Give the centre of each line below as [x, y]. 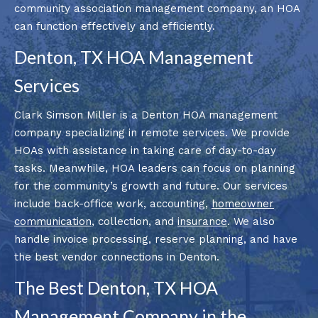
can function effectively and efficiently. [115, 26]
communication [53, 221]
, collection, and [135, 221]
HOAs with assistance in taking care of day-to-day [145, 150]
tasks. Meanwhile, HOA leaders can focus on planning [155, 168]
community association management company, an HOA [157, 8]
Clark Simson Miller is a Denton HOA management [146, 115]
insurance [202, 221]
